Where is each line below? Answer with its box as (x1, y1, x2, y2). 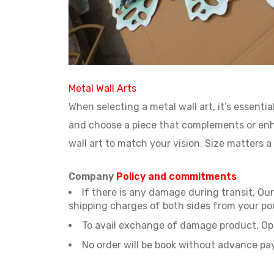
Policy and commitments (116, 171, 237, 183)
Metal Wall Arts (68, 83, 136, 95)
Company (68, 171, 116, 183)
